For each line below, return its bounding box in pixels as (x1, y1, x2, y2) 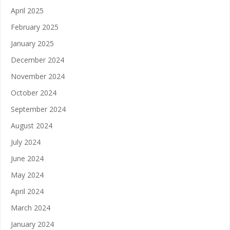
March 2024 (11, 203, 50, 213)
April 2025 (11, 6, 44, 16)
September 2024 (11, 104, 66, 114)
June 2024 (11, 154, 44, 164)
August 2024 (11, 121, 52, 131)
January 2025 (11, 39, 54, 49)
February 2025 (11, 22, 59, 32)
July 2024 (11, 137, 41, 147)
